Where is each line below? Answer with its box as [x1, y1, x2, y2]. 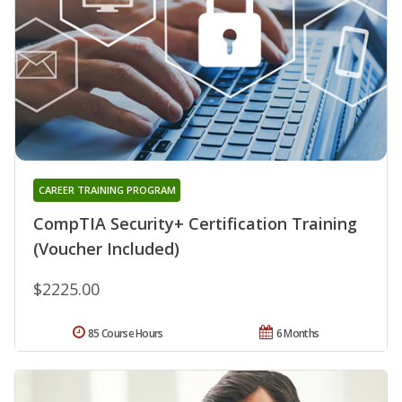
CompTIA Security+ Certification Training [33, 213, 357, 235]
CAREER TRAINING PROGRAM [38, 183, 176, 197]
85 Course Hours [88, 326, 163, 342]
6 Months [275, 326, 319, 342]
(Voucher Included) [33, 238, 179, 260]
